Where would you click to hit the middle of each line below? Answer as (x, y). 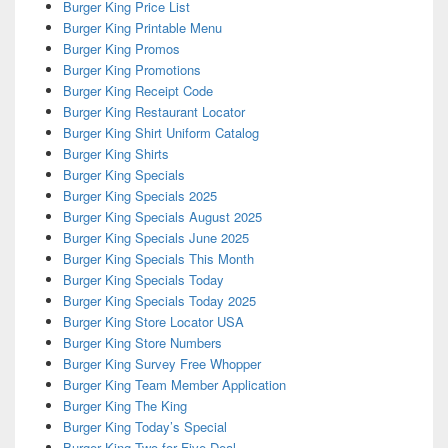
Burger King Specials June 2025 (155, 238)
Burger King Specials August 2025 (162, 217)
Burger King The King (124, 406)
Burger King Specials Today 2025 (159, 301)
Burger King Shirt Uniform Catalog (160, 133)
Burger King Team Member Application (174, 385)
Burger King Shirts (115, 154)
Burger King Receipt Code (137, 91)
